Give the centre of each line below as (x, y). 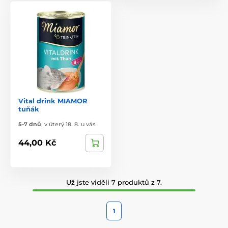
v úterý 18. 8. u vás (70, 124)
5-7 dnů (30, 124)
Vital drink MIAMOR (53, 101)
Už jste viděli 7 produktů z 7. (114, 182)
